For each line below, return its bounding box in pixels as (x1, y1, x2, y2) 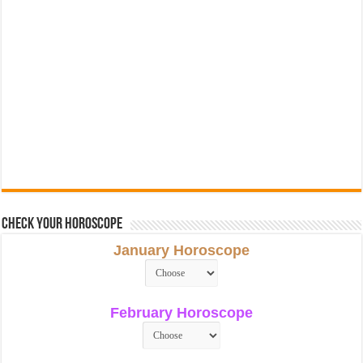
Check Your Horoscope (2, 216, 123, 233)
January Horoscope (113, 241, 250, 258)
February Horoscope (109, 304, 253, 321)
